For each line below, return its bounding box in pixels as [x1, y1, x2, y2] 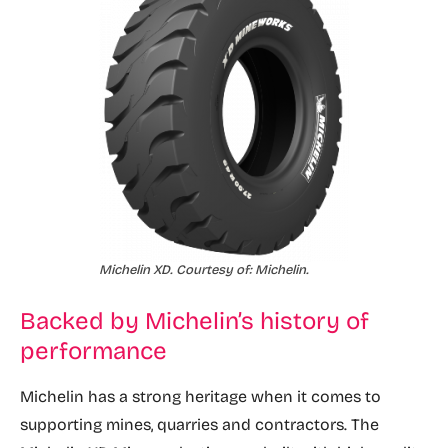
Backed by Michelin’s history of [20, 307, 369, 335]
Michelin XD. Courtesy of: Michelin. [99, 262, 309, 278]
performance [20, 337, 167, 365]
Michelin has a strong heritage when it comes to [20, 387, 381, 406]
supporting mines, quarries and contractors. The [20, 415, 379, 434]
